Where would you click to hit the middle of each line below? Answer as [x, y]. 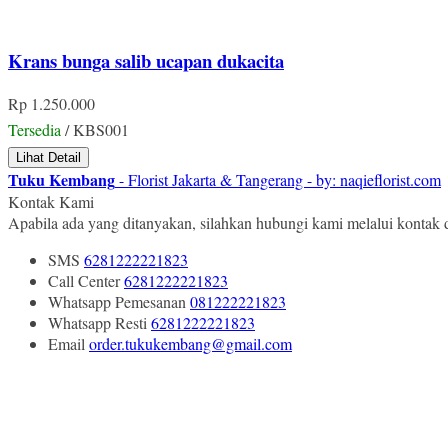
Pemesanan [150, 301]
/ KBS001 [95, 129]
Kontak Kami [51, 201]
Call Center [86, 280]
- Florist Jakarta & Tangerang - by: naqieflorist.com [278, 179]
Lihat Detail [48, 157]
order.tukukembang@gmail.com [190, 343]
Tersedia [34, 129]
